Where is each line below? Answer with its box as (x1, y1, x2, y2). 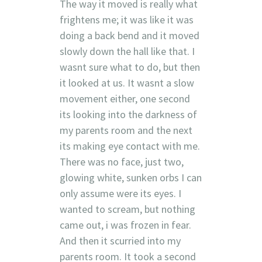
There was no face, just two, (59, 154, 184, 168)
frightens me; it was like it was (59, 12, 194, 26)
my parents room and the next (59, 123, 192, 137)
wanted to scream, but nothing (59, 202, 195, 216)
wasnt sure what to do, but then (59, 60, 200, 74)
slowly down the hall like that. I (59, 44, 195, 58)
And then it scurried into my (59, 233, 181, 247)
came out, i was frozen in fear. (59, 218, 191, 232)
